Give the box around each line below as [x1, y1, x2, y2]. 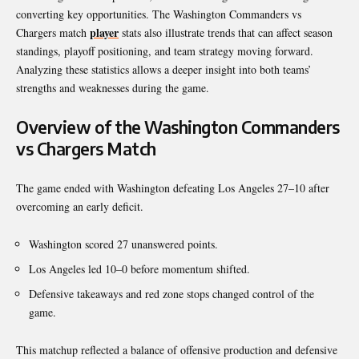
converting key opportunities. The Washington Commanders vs [16, 6, 301, 22]
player [90, 23, 119, 41]
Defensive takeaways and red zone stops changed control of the [29, 285, 314, 301]
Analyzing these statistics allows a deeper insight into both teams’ [16, 61, 312, 77]
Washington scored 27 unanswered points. [29, 236, 218, 252]
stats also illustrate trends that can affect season [119, 24, 333, 40]
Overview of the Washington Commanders [16, 115, 340, 138]
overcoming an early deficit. [16, 198, 143, 214]
